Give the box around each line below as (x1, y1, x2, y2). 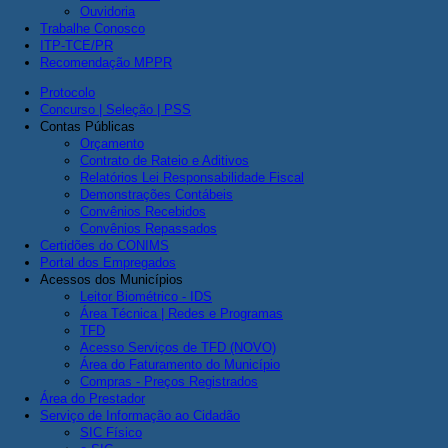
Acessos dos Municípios (40, 272, 183, 287)
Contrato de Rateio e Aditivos (80, 153, 249, 168)
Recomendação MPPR (40, 55, 172, 70)
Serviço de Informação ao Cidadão (40, 408, 240, 423)
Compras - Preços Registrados (80, 374, 258, 389)
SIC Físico (80, 425, 142, 440)
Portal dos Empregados (40, 255, 176, 270)
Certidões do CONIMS (40, 238, 169, 253)
